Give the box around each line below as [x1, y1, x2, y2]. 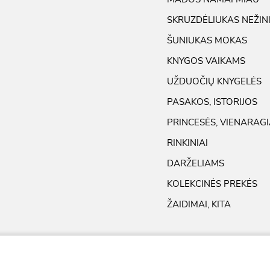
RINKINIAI [167, 136, 208, 149]
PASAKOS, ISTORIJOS [167, 95, 257, 108]
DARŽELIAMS [167, 157, 224, 169]
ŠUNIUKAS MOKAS [167, 34, 247, 46]
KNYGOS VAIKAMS [167, 54, 245, 67]
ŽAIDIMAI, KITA [167, 198, 231, 210]
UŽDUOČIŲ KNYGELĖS [167, 75, 262, 87]
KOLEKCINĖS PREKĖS [167, 177, 257, 190]
